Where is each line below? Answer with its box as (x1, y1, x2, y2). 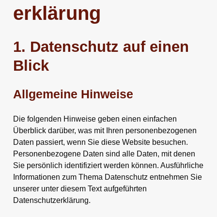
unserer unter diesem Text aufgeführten (13, 184, 147, 193)
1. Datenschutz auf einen (13, 38, 189, 55)
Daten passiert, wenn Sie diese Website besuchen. (13, 138, 188, 146)
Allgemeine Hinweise (13, 87, 133, 101)
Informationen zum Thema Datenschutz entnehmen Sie (13, 172, 202, 181)
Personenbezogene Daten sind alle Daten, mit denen (13, 149, 195, 158)
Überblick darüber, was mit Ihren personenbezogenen (13, 126, 197, 135)
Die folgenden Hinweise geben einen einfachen (13, 114, 177, 123)
